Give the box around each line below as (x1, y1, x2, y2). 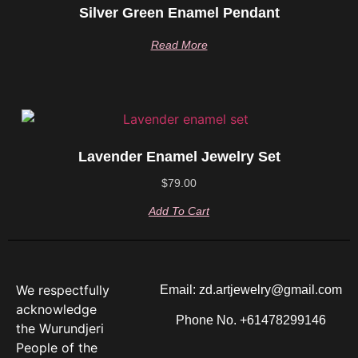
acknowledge (16, 300, 97, 317)
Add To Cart (149, 204, 209, 217)
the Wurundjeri (16, 320, 104, 336)
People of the (16, 339, 97, 356)
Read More (150, 38, 208, 51)
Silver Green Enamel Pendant (78, 4, 280, 21)
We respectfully (16, 281, 109, 298)
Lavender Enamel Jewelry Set (78, 148, 280, 165)
